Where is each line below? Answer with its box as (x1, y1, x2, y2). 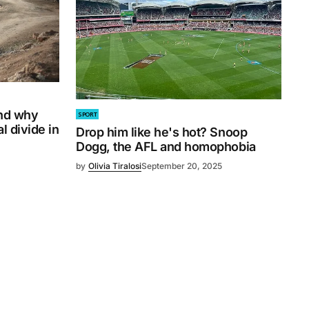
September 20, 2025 (141, 161, 222, 172)
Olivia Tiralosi (88, 161, 141, 172)
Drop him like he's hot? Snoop (76, 125, 248, 140)
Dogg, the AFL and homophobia (76, 139, 256, 154)
